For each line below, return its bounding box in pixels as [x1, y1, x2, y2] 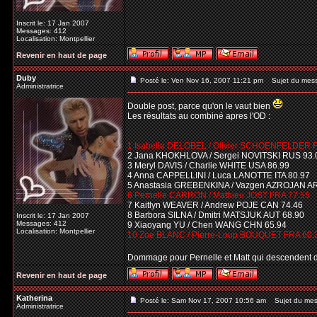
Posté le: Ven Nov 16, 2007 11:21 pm [140, 76, 263, 84]
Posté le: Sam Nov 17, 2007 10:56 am [140, 296, 266, 304]
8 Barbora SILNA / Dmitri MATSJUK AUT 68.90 [127, 210, 304, 220]
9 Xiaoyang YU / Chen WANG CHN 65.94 [127, 220, 287, 230]
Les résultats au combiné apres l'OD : [127, 111, 270, 121]
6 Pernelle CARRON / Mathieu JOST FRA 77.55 [127, 190, 310, 200]
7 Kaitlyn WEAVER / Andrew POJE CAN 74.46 [127, 200, 303, 210]
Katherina [16, 294, 52, 302]
